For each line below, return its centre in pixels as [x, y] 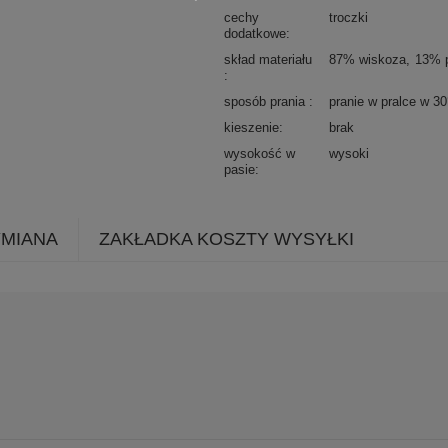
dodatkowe [255, 33]
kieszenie [251, 127]
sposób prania [266, 101]
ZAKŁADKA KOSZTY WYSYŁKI [226, 238]
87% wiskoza [367, 59]
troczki [348, 17]
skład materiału [268, 59]
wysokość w [259, 153]
